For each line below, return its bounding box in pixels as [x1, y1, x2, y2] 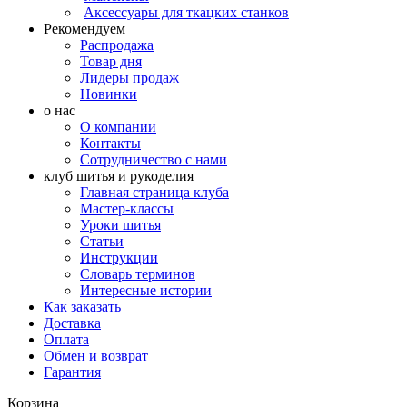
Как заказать [44, 299, 121, 314]
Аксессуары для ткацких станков [84, 5, 289, 20]
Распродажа [80, 37, 154, 53]
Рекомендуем [44, 21, 125, 36]
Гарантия [44, 364, 101, 380]
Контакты [80, 135, 141, 151]
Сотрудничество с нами [80, 152, 227, 167]
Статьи [80, 233, 124, 249]
